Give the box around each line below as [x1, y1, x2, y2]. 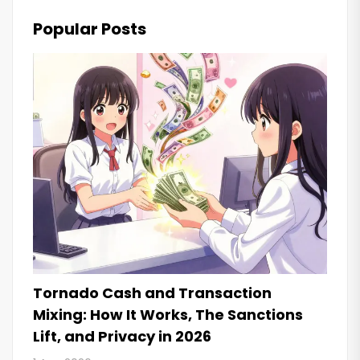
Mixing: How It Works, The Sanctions [33, 304, 303, 325]
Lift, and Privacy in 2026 [33, 325, 211, 346]
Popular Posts [33, 18, 146, 41]
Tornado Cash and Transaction [33, 282, 272, 303]
